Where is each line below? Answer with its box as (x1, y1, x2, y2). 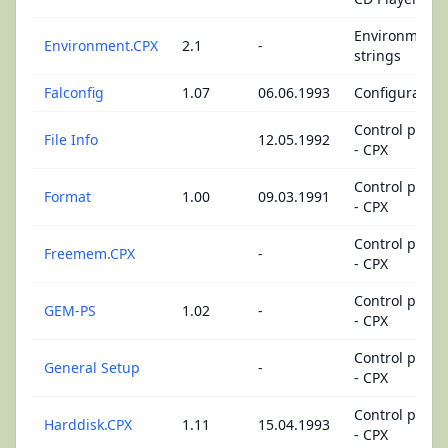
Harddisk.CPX (44, 415, 132, 434)
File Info (44, 130, 98, 149)
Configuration (354, 83, 446, 102)
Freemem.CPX (44, 244, 135, 263)
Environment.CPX (44, 36, 158, 55)
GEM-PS (44, 301, 96, 320)
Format (44, 187, 91, 206)
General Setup (44, 358, 140, 377)
